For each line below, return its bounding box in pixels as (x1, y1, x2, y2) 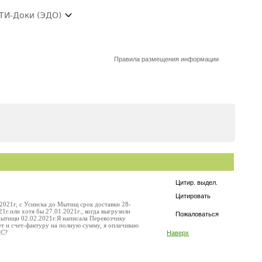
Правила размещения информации (114, 56, 219, 63)
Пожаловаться (175, 211, 219, 218)
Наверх (167, 229, 189, 236)
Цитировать (175, 192, 211, 199)
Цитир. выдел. (175, 179, 218, 186)
